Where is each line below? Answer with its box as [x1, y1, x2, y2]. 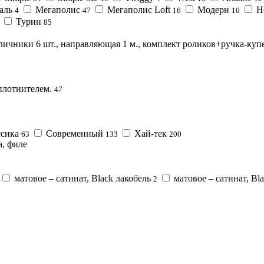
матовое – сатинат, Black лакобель [14, 173, 151, 183]
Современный [46, 128, 103, 138]
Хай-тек [134, 128, 167, 138]
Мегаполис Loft [107, 4, 170, 15]
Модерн [197, 4, 229, 15]
